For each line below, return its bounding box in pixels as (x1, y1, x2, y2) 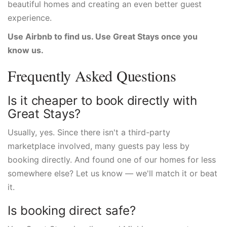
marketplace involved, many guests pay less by (8, 141, 190, 151)
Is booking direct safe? (8, 203, 136, 218)
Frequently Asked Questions (8, 65, 176, 86)
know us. (8, 45, 44, 55)
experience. (8, 13, 52, 23)
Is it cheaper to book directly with (8, 93, 197, 108)
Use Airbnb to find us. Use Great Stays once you (8, 31, 198, 42)
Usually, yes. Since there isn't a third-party (8, 127, 170, 137)
